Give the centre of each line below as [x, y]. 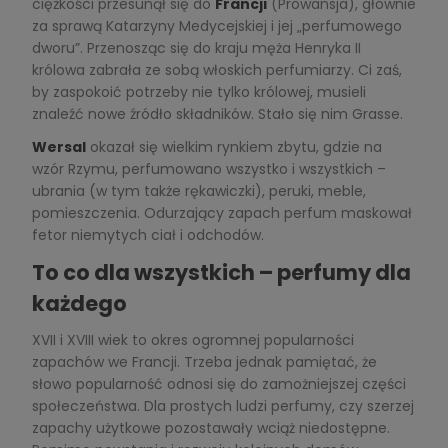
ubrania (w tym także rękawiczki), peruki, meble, [198, 190]
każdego [79, 303]
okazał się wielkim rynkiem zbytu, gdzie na [233, 146]
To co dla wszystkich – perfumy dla [221, 272]
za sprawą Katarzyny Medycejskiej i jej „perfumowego [216, 25]
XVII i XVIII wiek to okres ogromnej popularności [192, 339]
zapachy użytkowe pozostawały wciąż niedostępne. [210, 427]
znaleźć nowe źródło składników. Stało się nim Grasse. [217, 113]
